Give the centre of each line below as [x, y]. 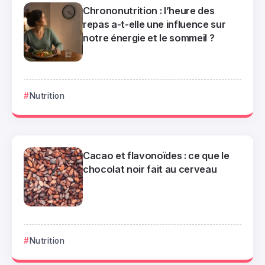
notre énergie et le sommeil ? [149, 38]
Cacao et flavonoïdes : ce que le [156, 156]
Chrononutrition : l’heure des [149, 11]
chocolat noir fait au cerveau [150, 169]
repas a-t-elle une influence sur [154, 25]
